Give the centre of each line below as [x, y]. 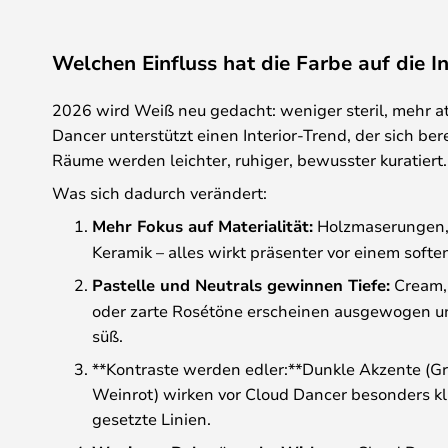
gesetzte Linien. [151, 418]
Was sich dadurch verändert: [159, 192]
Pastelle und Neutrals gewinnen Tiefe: [241, 285]
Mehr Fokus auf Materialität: [202, 226]
